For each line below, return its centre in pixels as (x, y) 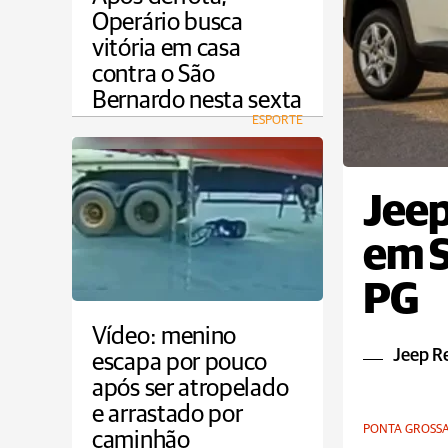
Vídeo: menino (164, 336)
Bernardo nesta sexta (197, 100)
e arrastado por (167, 414)
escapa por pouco (180, 362)
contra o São (153, 74)
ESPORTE (278, 120)
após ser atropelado (190, 388)
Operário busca (167, 22)
